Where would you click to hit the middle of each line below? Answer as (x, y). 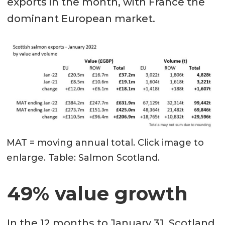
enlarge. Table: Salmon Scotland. (83, 158)
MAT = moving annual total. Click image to (105, 143)
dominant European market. (81, 19)
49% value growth (97, 193)
